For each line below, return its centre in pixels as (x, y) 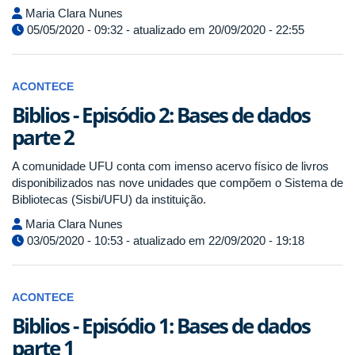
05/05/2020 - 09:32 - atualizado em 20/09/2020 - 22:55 (164, 29)
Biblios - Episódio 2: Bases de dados (161, 115)
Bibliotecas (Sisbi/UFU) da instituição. (109, 199)
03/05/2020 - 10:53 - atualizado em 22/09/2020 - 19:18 (164, 240)
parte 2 (43, 137)
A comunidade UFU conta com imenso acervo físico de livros (170, 166)
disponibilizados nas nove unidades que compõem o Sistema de (177, 182)
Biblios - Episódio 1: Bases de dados (161, 326)
